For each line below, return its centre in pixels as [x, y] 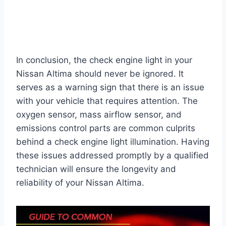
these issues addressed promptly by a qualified [112, 155]
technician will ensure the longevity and [96, 169]
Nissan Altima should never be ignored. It [100, 73]
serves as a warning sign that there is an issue [110, 87]
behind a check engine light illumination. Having [113, 142]
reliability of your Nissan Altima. [80, 182]
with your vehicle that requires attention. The [107, 101]
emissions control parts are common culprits [106, 128]
